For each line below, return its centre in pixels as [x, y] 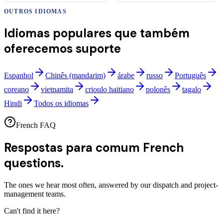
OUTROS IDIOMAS [35, 11]
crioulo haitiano [110, 89]
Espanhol [19, 75]
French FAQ [36, 125]
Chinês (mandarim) [75, 75]
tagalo [192, 89]
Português [190, 75]
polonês [158, 89]
